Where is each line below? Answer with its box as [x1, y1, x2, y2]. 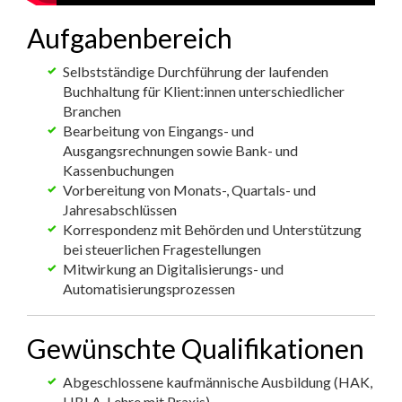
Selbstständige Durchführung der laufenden [63, 63, 328, 80]
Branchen [63, 102, 121, 119]
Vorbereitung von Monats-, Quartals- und [63, 181, 316, 198]
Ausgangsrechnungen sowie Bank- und [63, 142, 298, 159]
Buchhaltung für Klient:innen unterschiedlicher [63, 83, 345, 100]
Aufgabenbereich [27, 22, 232, 54]
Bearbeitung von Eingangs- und [63, 122, 254, 139]
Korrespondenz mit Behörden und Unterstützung [63, 221, 362, 238]
